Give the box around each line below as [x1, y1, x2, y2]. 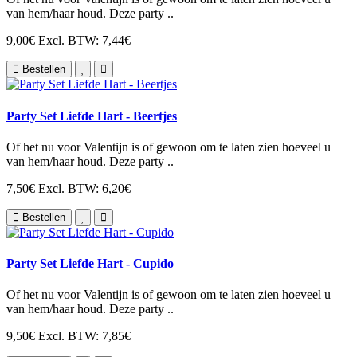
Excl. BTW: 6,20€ [38, 181, 131, 195]
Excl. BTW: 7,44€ [38, 33, 131, 48]
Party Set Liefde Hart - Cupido [6, 257, 174, 271]
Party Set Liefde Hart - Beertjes [6, 108, 177, 123]
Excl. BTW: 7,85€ [38, 329, 131, 343]
